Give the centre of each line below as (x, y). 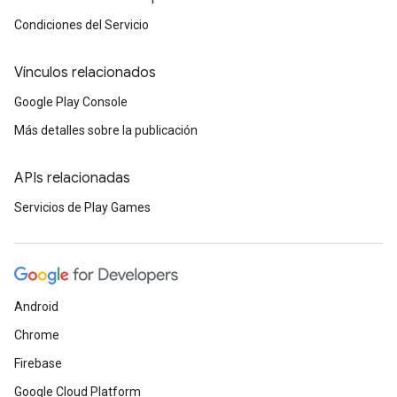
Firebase (38, 363)
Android (36, 307)
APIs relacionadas (72, 178)
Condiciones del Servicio (82, 25)
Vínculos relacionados (85, 73)
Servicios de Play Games (82, 207)
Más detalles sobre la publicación (106, 130)
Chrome (37, 335)
